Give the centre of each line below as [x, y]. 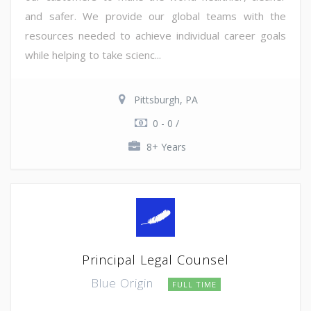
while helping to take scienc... [93, 54]
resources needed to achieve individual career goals [155, 35]
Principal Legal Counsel [155, 259]
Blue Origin [124, 283]
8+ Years [166, 146]
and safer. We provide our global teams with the [155, 16]
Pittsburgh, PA [166, 99]
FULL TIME [194, 284]
